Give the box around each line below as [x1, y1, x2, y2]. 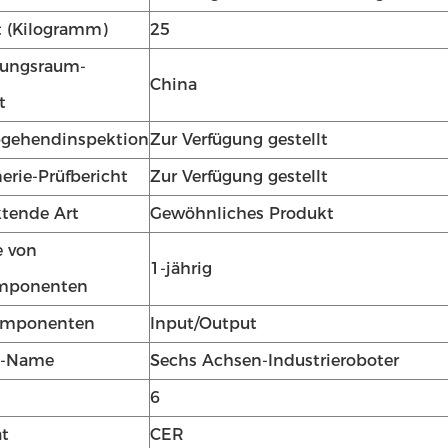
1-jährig [150, 259, 212, 278]
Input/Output [150, 314, 257, 333]
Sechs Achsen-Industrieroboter [150, 351, 399, 370]
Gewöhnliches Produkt [150, 204, 334, 223]
